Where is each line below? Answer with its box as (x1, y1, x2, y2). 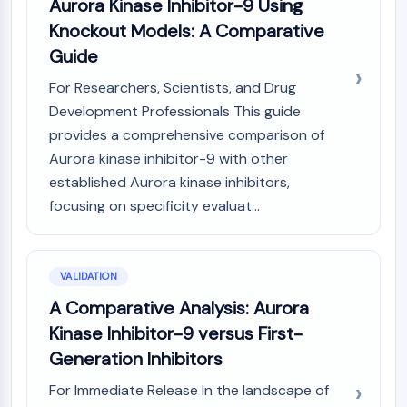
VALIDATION (60, 270, 117, 283)
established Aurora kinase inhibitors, (49, 173, 290, 192)
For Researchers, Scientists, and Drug (49, 78, 296, 97)
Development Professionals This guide (49, 102, 301, 121)
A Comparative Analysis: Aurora (49, 296, 309, 320)
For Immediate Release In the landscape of (49, 381, 329, 400)
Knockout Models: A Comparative (49, 19, 324, 43)
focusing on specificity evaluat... (49, 196, 260, 215)
